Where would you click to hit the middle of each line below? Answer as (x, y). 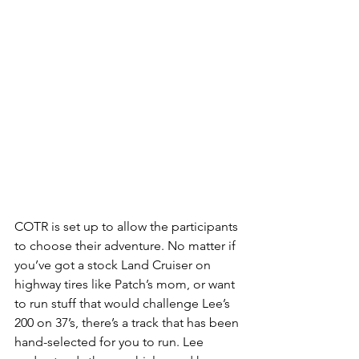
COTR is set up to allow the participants (128, 226)
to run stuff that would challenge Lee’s (124, 303)
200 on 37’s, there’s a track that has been (128, 322)
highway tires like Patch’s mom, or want (126, 284)
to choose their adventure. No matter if (127, 245)
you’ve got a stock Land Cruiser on (114, 264)
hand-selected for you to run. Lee (111, 341)
